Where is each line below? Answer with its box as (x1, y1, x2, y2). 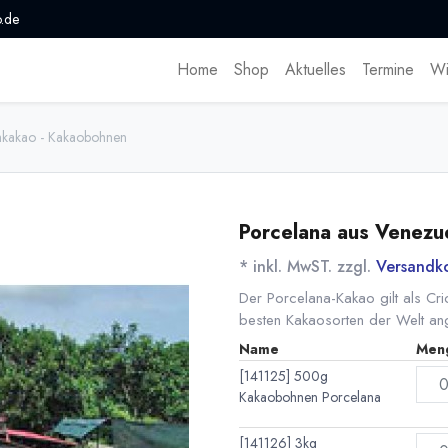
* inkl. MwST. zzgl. (239, 255, 376, 279)
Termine (361, 58, 414, 82)
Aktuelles (284, 58, 346, 82)
